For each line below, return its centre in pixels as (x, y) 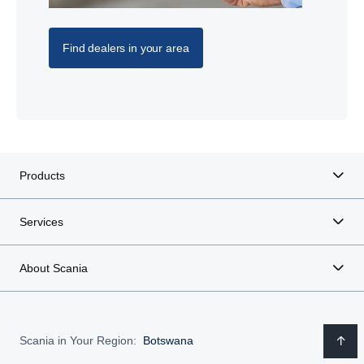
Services (41, 221)
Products (42, 175)
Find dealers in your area (126, 48)
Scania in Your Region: (78, 341)
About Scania (54, 268)
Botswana (168, 341)
